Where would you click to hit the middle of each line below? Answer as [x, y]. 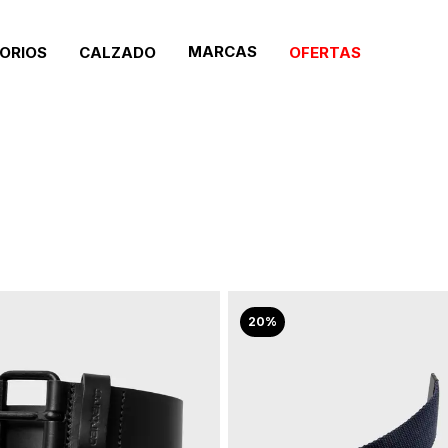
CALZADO [117, 52]
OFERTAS [325, 52]
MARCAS [222, 51]
